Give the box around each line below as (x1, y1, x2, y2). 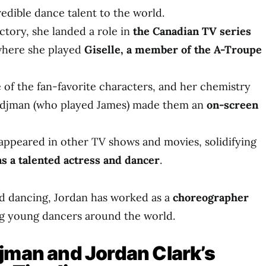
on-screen (207, 98, 258, 112)
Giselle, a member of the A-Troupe (84, 43, 262, 56)
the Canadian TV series (133, 24, 251, 38)
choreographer (173, 191, 249, 204)
